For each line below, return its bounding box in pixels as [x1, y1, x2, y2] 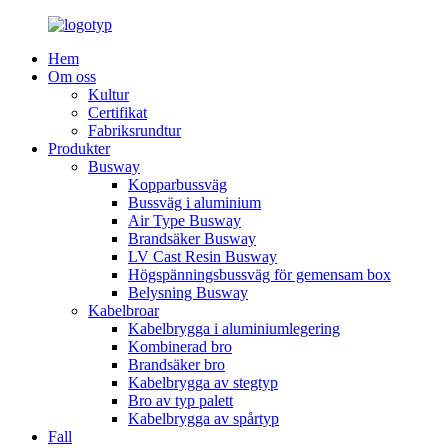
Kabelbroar [88, 302, 159, 319]
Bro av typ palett [128, 392, 233, 409]
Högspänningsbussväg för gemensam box [128, 266, 391, 283]
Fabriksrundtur [88, 122, 181, 139]
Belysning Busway [128, 284, 248, 301]
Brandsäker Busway [128, 230, 256, 247]
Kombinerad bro [128, 338, 232, 355]
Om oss [48, 68, 96, 85]
